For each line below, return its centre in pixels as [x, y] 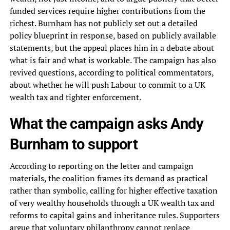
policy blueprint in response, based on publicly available [113, 36]
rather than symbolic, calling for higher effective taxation [113, 191]
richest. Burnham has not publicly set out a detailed [103, 23]
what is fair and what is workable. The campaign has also [113, 60]
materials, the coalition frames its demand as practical [109, 178]
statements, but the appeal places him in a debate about [112, 48]
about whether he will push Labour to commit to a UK [107, 85]
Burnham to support [74, 145]
